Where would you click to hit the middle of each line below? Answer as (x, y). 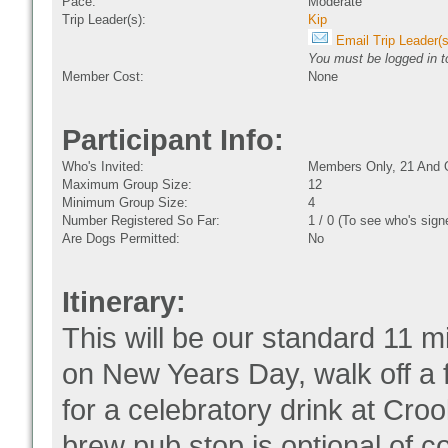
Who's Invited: (103, 166)
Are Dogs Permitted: (121, 238)
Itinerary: (124, 302)
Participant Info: (173, 140)
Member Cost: (103, 76)
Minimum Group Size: (125, 202)
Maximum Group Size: (127, 184)
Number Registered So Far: (141, 220)
